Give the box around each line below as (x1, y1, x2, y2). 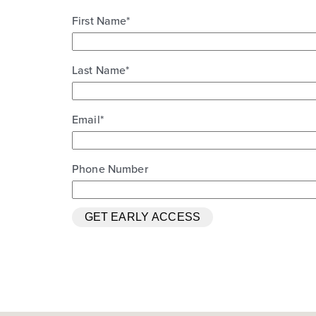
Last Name (71, 62, 126, 79)
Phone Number (71, 161, 148, 178)
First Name (71, 13, 127, 30)
